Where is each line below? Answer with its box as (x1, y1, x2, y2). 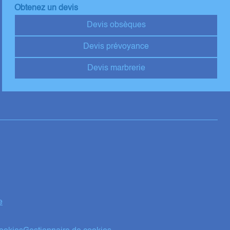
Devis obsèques (86, 21, 146, 30)
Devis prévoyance (83, 43, 149, 51)
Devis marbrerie (87, 64, 145, 73)
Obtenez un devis (14, 4, 79, 13)
